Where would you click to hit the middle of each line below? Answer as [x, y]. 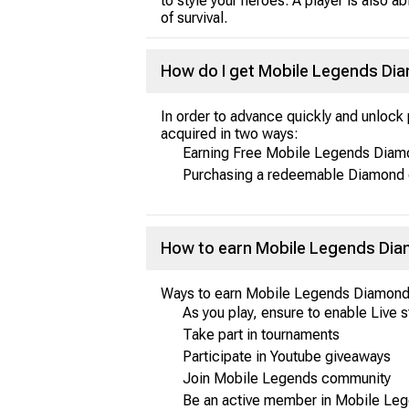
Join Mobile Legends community [287, 378]
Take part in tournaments [261, 335]
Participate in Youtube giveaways [287, 357]
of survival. [194, 18]
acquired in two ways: [230, 134]
